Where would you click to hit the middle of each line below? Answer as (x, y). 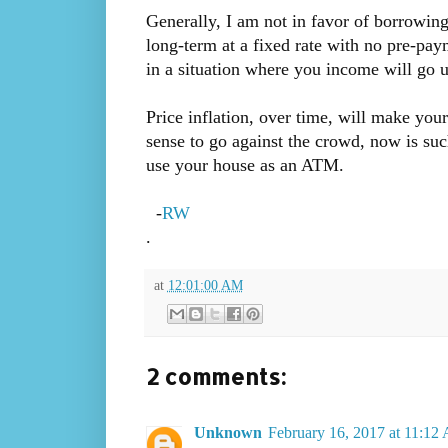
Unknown (227, 433)
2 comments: (215, 376)
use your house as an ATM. (244, 165)
